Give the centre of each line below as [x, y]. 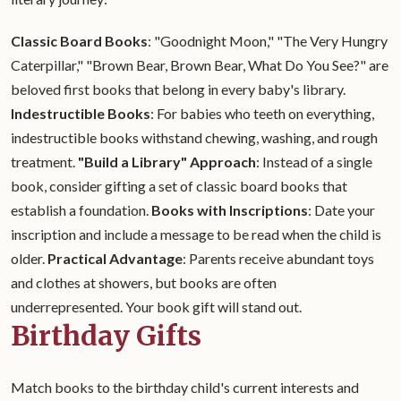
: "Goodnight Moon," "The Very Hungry [268, 41]
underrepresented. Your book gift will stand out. [156, 307]
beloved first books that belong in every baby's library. [178, 89]
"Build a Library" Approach [167, 162]
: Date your [341, 210]
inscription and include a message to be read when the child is [196, 234]
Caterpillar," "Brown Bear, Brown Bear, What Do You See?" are [200, 65]
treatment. [44, 162]
